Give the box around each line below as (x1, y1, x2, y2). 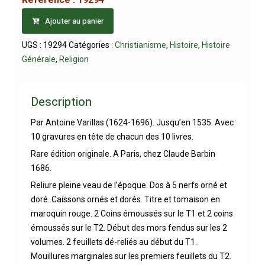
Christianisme (114, 40, 166, 50)
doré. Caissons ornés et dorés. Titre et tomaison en (30, 194, 220, 204)
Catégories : (68, 40, 115, 50)
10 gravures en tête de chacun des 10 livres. (30, 131, 193, 141)
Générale (21, 54, 56, 64)
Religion (59, 54, 89, 64)
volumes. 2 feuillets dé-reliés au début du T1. (30, 237, 197, 247)
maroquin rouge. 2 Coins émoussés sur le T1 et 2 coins (30, 208, 233, 218)
